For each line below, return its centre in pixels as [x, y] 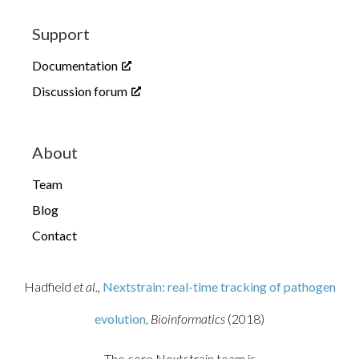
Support [61, 34]
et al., [88, 286]
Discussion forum [80, 91]
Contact [54, 235]
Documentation [75, 65]
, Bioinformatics [186, 319]
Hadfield [48, 286]
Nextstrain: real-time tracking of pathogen [219, 286]
